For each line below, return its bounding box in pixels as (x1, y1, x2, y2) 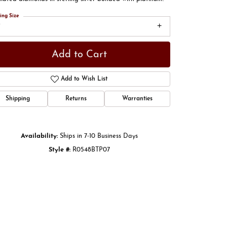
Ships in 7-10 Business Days (59, 133, 138, 140)
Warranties (122, 96, 153, 102)
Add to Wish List (61, 76, 108, 83)
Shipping (6, 96, 30, 102)
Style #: (48, 146, 70, 154)
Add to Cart (51, 49, 107, 60)
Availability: (20, 133, 58, 140)
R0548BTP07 (72, 146, 110, 154)
